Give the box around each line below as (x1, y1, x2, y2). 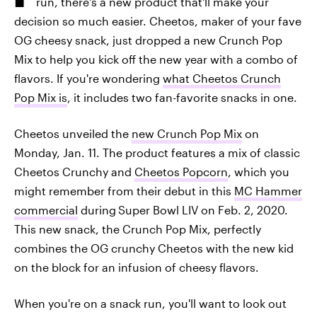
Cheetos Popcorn (134, 165, 228, 178)
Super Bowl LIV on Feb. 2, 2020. (118, 203, 288, 217)
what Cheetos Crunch (163, 71, 281, 85)
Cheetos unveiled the (14, 127, 132, 140)
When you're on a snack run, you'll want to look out (14, 296, 287, 310)
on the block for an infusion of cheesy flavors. (14, 260, 259, 274)
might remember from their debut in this (14, 184, 234, 197)
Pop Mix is (14, 91, 67, 104)
